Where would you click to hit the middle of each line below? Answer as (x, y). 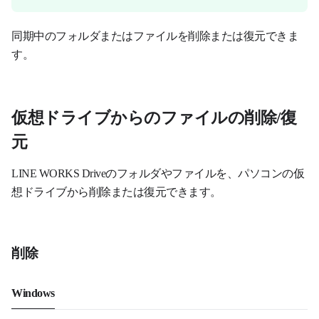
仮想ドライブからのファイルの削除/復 (154, 116)
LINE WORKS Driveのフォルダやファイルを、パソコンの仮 (158, 173)
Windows (33, 292)
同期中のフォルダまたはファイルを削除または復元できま (155, 35)
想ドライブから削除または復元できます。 (116, 191)
